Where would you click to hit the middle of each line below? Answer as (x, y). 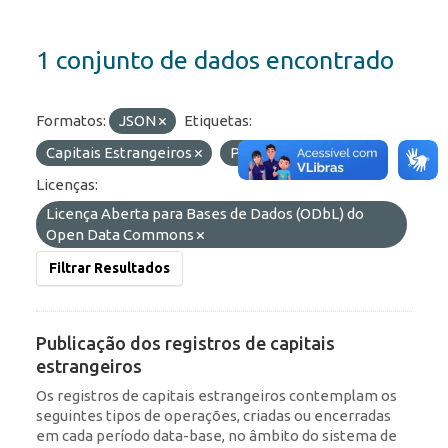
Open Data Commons (121, 235)
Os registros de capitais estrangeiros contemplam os (216, 396)
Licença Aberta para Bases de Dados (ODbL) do (205, 214)
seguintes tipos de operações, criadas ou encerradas (213, 416)
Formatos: (71, 121)
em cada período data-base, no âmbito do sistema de (216, 436)
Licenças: (67, 185)
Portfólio (263, 153)
